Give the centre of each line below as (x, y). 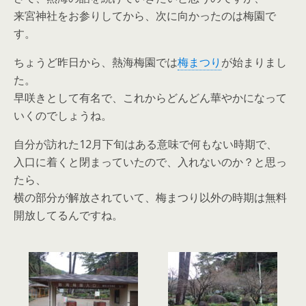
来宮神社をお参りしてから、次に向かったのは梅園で (145, 16)
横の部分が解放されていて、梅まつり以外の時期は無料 (150, 197)
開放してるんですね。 (68, 215)
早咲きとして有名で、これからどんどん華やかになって (150, 98)
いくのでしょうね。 (63, 115)
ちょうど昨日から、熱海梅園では (96, 62)
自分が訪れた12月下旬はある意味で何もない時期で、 (145, 144)
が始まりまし (254, 62)
